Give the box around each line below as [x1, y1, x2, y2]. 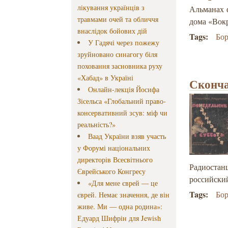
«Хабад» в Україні [77, 73, 134, 83]
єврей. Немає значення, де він [77, 190, 170, 200]
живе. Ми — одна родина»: [77, 202, 163, 212]
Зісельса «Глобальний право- [77, 96, 166, 106]
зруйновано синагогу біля [77, 49, 158, 60]
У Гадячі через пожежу [88, 38, 159, 48]
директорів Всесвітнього [77, 155, 153, 165]
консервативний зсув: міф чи [77, 108, 168, 118]
